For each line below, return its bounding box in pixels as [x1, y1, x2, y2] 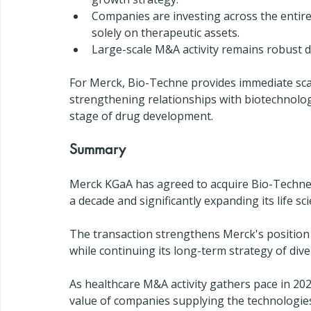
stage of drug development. [69, 108, 213, 124]
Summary [69, 140, 126, 158]
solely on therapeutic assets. [92, 25, 239, 40]
